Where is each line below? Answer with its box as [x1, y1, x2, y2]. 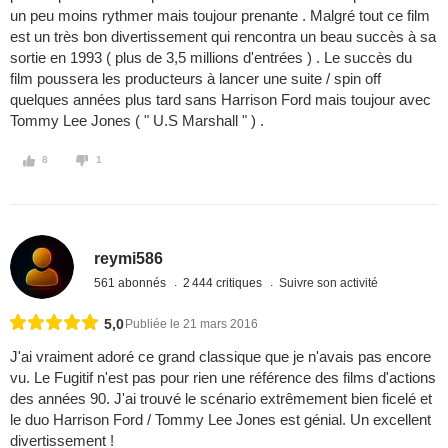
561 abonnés [94, 275, 170, 290]
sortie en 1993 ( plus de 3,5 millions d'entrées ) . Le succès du [10, 49, 412, 67]
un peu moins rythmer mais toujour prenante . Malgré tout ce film [10, 7, 430, 25]
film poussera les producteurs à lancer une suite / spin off [10, 70, 381, 88]
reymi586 [94, 249, 164, 267]
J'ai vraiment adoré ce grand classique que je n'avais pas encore [10, 348, 431, 366]
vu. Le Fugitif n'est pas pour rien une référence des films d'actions [10, 369, 436, 387]
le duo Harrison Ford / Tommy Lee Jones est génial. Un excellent [10, 411, 431, 429]
